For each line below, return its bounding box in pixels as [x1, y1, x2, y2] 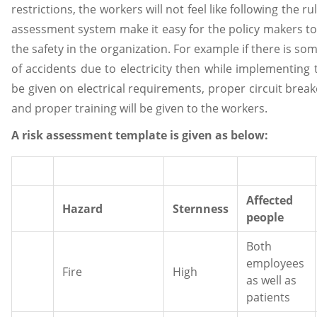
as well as [246, 272, 296, 289]
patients [246, 289, 290, 306]
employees [246, 255, 304, 272]
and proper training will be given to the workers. [11, 100, 267, 117]
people [246, 209, 284, 226]
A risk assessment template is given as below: [11, 127, 268, 144]
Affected [246, 192, 293, 209]
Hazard [62, 201, 103, 217]
